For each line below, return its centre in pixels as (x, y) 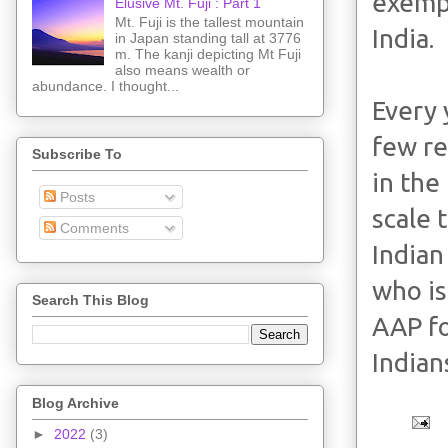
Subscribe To (77, 153)
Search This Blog (90, 300)
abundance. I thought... (105, 85)
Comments (92, 227)
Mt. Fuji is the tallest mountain (209, 21)
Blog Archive (75, 402)
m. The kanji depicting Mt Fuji (207, 53)
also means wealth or (182, 69)
